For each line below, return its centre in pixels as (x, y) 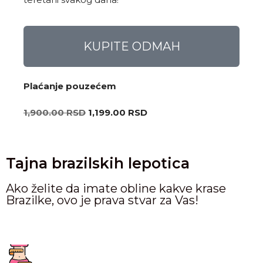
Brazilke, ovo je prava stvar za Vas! (102, 200)
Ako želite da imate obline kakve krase (116, 189)
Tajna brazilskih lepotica (98, 163)
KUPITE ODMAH (131, 47)
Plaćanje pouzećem (70, 86)
